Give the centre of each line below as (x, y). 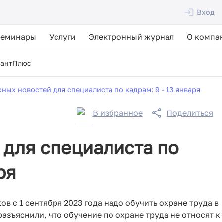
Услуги (62, 37)
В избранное (117, 113)
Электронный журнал (131, 37)
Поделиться (190, 113)
